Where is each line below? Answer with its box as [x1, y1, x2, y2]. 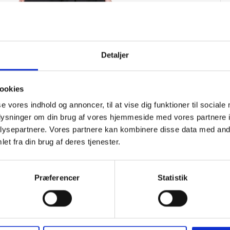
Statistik [158, 173, 187, 182]
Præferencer [34, 173, 80, 182]
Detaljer [101, 50, 129, 60]
